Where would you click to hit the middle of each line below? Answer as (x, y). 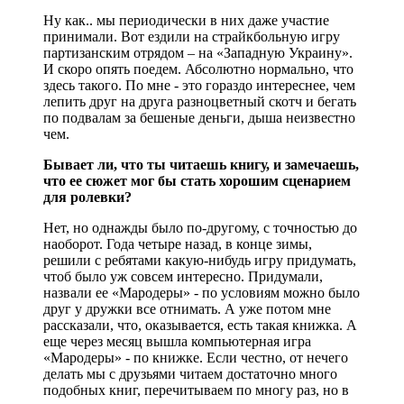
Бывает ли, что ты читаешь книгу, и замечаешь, (201, 164)
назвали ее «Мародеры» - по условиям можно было (202, 292)
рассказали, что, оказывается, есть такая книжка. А (200, 325)
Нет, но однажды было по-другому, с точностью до (200, 227)
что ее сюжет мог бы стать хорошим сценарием (197, 180)
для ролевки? (87, 197)
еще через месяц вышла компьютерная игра (177, 341)
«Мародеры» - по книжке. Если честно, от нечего (196, 357)
